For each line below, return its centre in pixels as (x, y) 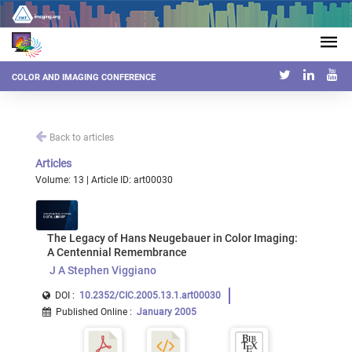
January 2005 (167, 312)
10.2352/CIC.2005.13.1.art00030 (150, 295)
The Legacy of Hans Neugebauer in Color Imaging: (172, 238)
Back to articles (82, 137)
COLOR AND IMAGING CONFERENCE (84, 78)
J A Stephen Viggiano (103, 270)
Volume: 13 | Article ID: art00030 (104, 180)
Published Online (92, 312)
